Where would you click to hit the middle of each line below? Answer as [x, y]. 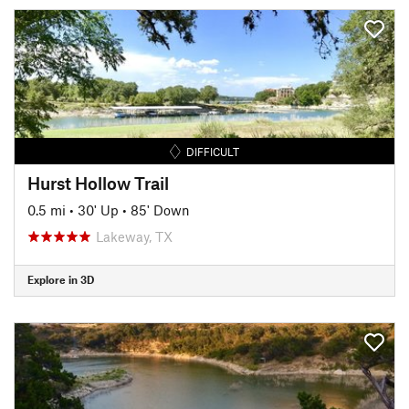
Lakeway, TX [134, 236]
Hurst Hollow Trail [98, 183]
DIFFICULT [213, 151]
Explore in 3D [61, 279]
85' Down [160, 210]
